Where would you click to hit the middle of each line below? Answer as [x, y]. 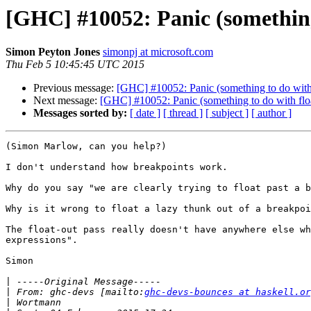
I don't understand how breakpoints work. [125, 167]
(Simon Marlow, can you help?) [86, 146]
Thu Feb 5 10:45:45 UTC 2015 [75, 65]
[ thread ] [183, 113]
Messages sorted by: [80, 113]
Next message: [67, 101]
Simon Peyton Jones [53, 52]
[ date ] [145, 113]
